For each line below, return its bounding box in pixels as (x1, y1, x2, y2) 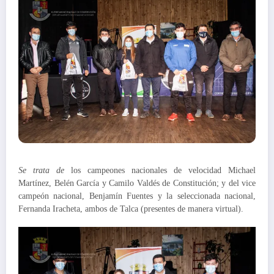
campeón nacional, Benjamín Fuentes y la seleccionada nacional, (18, 191, 256, 201)
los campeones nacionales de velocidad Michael (64, 165, 256, 175)
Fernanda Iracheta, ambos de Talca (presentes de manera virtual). (18, 204, 243, 213)
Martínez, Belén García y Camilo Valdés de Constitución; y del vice (18, 178, 256, 188)
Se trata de (18, 165, 64, 175)
